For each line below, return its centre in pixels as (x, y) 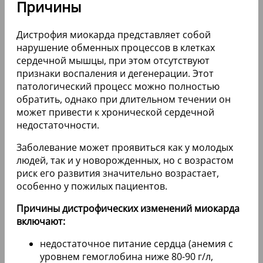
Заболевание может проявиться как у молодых (125, 147)
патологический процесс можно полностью (118, 86)
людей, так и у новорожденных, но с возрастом (125, 160)
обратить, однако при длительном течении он (124, 99)
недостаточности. (58, 125)
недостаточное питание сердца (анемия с (136, 243)
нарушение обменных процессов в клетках (116, 47)
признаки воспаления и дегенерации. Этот (115, 73)
